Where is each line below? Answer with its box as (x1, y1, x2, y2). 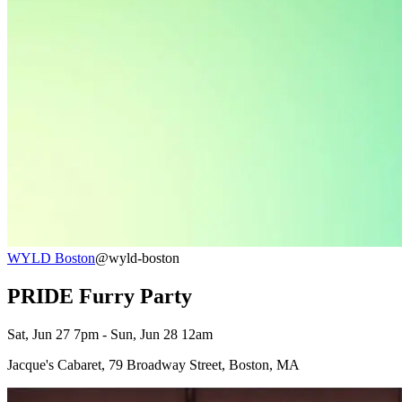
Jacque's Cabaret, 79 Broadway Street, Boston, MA (7, 356, 300, 372)
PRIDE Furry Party (7, 284, 192, 308)
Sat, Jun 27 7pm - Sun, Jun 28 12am (7, 326, 213, 342)
